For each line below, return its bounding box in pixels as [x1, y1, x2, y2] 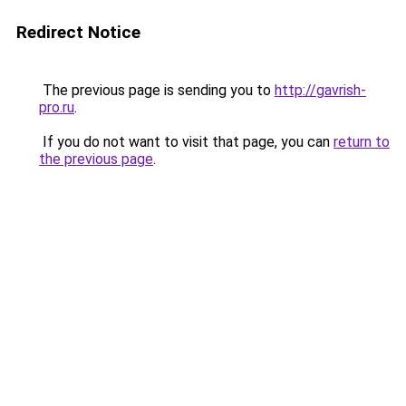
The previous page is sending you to [39, 82, 275, 99]
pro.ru [39, 99, 74, 116]
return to [333, 133, 390, 150]
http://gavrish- [275, 82, 366, 99]
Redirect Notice [16, 22, 140, 43]
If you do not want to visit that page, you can [39, 133, 333, 150]
